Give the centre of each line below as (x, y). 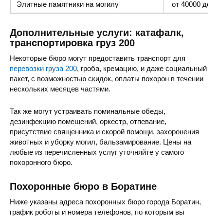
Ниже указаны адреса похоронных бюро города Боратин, (105, 201)
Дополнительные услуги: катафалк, (97, 33)
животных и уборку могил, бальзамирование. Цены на (100, 142)
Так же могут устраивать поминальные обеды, (88, 111)
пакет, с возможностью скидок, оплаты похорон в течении (107, 78)
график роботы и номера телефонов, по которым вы (97, 212)
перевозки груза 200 (43, 68)
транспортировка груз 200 (72, 43)
